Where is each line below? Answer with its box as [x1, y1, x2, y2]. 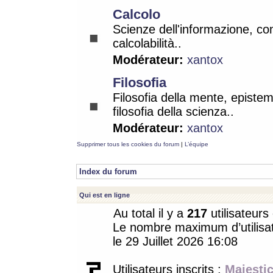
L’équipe [185, 141, 208, 147]
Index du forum [79, 167, 137, 176]
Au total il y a [113, 207, 187, 220]
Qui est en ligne [79, 191, 130, 199]
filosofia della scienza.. [113, 105, 234, 118]
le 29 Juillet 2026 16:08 [113, 235, 238, 248]
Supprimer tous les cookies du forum [77, 141, 179, 147]
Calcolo [113, 7, 160, 22]
